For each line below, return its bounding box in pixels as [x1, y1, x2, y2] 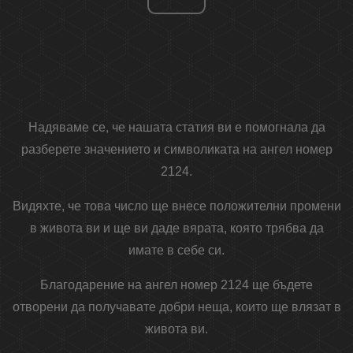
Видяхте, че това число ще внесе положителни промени [12, 199, 341, 214]
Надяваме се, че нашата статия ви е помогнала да [28, 121, 325, 135]
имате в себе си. [128, 243, 225, 258]
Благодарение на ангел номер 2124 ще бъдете [40, 278, 313, 292]
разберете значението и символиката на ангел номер [20, 143, 333, 157]
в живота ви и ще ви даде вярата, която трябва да [29, 221, 324, 236]
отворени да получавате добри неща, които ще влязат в [12, 300, 341, 314]
